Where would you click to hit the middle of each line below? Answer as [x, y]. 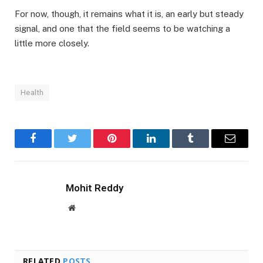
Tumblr [205, 147]
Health [32, 92]
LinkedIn [170, 147]
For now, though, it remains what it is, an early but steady [129, 14]
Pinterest [129, 147]
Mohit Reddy [95, 188]
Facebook [53, 147]
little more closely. [52, 43]
